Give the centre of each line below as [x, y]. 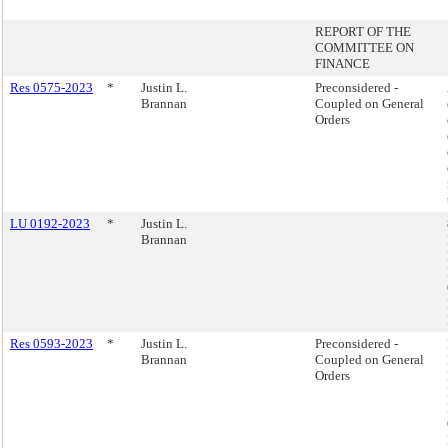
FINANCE [342, 63]
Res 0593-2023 [51, 343]
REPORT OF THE [363, 31]
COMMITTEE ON [364, 47]
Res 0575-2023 [51, 87]
